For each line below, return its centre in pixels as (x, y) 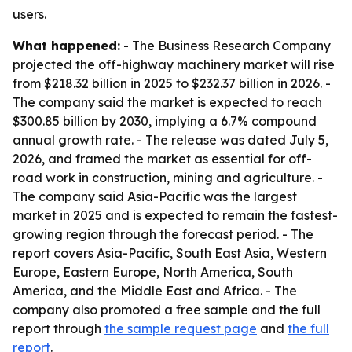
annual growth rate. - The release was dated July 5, (170, 140)
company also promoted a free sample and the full (167, 310)
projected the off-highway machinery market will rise (174, 64)
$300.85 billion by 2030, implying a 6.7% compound (165, 121)
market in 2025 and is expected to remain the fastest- (175, 215)
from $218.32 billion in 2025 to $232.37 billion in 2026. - (172, 83)
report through (59, 328)
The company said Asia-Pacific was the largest (155, 196)
